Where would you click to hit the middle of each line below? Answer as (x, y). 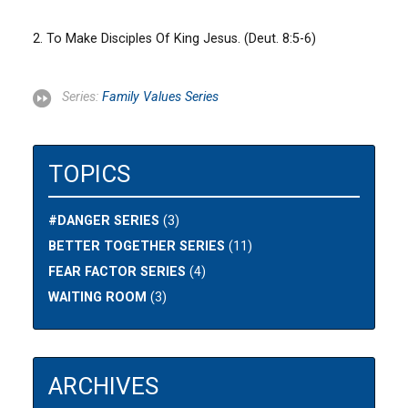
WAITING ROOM (98, 297)
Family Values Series (161, 97)
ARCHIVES (104, 386)
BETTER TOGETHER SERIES (137, 246)
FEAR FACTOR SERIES (117, 271)
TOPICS (90, 173)
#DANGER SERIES (104, 220)
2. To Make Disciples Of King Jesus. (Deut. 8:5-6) (175, 38)
